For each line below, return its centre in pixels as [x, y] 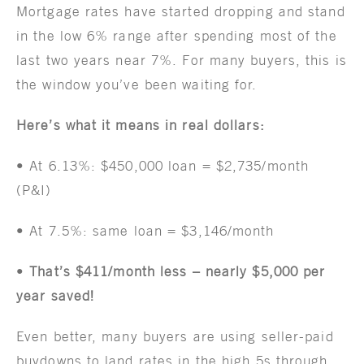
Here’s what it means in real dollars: [141, 125]
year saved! [56, 295]
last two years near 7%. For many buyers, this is [182, 60]
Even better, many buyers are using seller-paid [175, 336]
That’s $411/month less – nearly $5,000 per [178, 271]
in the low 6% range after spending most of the [177, 35]
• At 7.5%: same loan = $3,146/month [145, 230]
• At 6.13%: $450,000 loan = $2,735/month [163, 165]
